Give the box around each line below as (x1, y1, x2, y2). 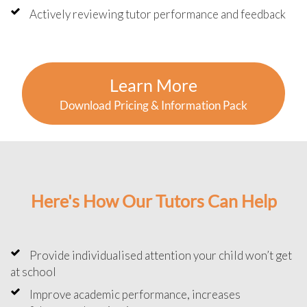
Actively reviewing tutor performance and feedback (29, 6, 286, 21)
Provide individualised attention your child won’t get (29, 247, 292, 262)
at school (10, 264, 56, 279)
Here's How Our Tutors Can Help (30, 190, 277, 211)
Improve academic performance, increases (29, 286, 241, 302)
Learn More (110, 74, 197, 95)
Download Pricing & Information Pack (60, 97, 247, 112)
